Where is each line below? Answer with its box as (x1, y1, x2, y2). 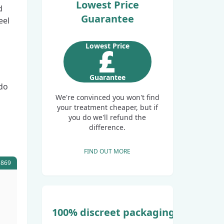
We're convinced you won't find (55, 92, 159, 102)
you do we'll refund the (68, 112, 146, 122)
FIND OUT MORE (84, 146, 131, 155)
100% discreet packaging (51, 205, 175, 219)
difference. (89, 122, 126, 132)
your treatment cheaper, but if (56, 102, 158, 112)
